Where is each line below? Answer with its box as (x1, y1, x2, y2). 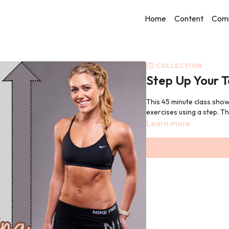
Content (174, 13, 203, 24)
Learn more (146, 118, 190, 128)
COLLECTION (154, 61, 202, 70)
